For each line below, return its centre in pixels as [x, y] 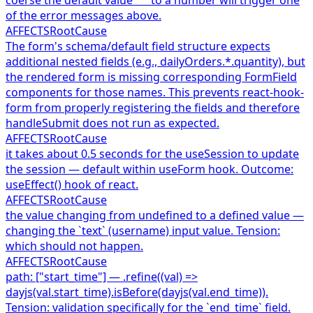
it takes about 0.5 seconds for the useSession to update [152, 153]
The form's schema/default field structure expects [138, 46]
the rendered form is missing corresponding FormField [151, 77]
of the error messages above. [83, 15]
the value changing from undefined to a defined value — [155, 215]
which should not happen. [74, 246]
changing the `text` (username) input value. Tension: [143, 230]
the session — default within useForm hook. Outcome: [150, 169]
